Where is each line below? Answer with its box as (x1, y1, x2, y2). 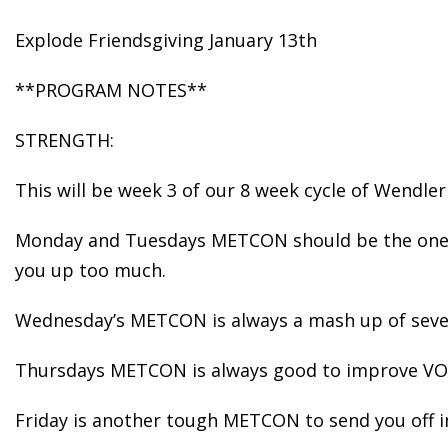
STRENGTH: (15, 128, 114, 152)
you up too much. (15, 258, 166, 282)
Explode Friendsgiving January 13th (15, 28, 317, 52)
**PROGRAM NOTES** (15, 78, 207, 102)
